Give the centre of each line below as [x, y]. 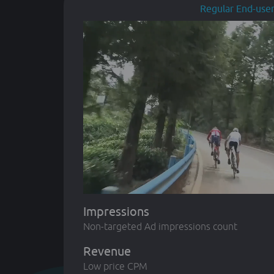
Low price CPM [115, 266]
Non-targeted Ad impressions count [160, 227]
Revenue [107, 251]
